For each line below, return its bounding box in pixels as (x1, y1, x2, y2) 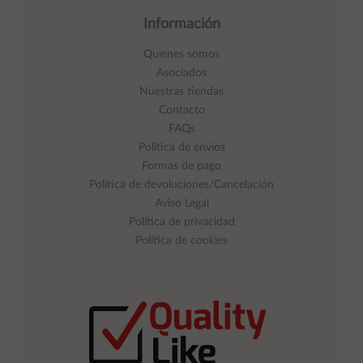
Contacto (158, 105, 205, 117)
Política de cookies (135, 235, 228, 247)
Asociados (156, 67, 207, 79)
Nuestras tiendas (139, 86, 224, 98)
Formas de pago (142, 160, 221, 173)
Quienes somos (143, 49, 220, 61)
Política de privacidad (128, 216, 235, 228)
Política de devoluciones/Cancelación (89, 179, 274, 191)
